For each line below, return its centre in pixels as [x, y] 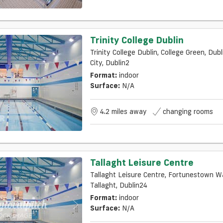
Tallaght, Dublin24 [118, 185]
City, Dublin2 [110, 62]
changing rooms [188, 111]
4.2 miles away [123, 111]
